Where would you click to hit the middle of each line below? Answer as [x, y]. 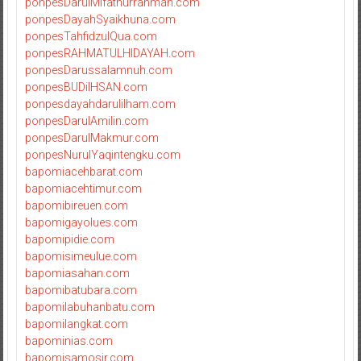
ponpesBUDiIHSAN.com [86, 87]
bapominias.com [68, 340]
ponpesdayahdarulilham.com [100, 104]
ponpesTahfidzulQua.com [91, 36]
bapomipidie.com [69, 239]
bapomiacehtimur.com [83, 188]
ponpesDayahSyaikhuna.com [100, 19]
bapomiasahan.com [77, 273]
